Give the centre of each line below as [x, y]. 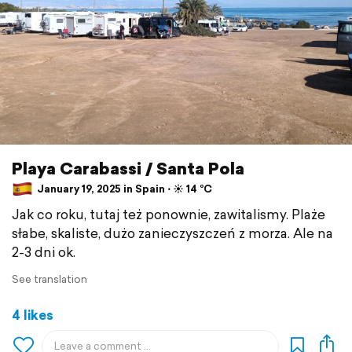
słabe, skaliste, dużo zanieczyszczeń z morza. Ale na [172, 233]
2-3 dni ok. [44, 251]
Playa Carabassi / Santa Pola [128, 168]
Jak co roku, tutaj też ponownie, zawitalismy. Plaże [169, 214]
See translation [49, 279]
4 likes [33, 314]
